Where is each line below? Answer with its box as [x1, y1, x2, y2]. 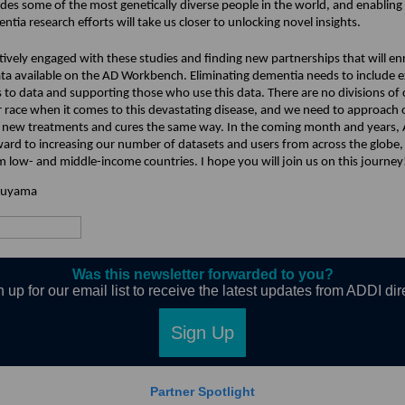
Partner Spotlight [150, 384, 255, 400]
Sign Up [171, 323, 234, 344]
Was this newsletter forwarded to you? [71, 267, 334, 283]
